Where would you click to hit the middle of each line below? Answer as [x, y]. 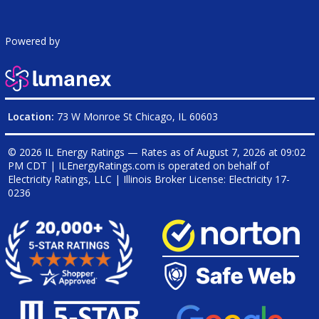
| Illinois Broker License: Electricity [193, 179]
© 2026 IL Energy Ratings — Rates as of [102, 152]
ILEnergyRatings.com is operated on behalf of [163, 166]
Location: [31, 116]
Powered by [32, 41]
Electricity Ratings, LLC [59, 179]
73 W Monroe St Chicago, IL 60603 [136, 116]
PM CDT [27, 166]
